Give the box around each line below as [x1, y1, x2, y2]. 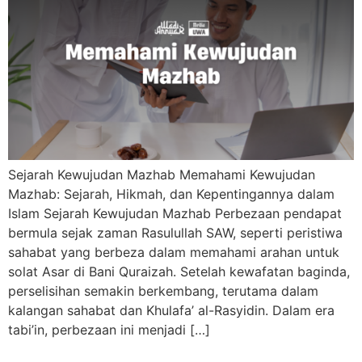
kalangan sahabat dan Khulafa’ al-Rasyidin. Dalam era [8, 302, 335, 319]
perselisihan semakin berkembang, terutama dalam [8, 283, 318, 300]
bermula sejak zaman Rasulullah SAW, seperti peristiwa [8, 225, 343, 242]
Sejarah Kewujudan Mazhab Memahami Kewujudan [8, 166, 315, 183]
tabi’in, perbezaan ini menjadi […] [8, 322, 210, 339]
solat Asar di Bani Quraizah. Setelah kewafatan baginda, [8, 263, 350, 280]
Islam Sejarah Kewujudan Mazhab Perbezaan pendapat [8, 205, 342, 222]
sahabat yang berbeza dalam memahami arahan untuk [8, 244, 339, 261]
